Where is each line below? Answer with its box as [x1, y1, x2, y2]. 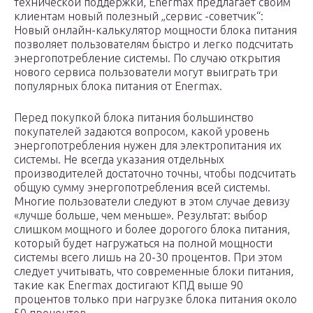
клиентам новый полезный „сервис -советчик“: [14, 10, 263, 23]
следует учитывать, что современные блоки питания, [14, 265, 293, 278]
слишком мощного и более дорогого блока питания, [14, 223, 290, 236]
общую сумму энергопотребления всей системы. [14, 181, 270, 194]
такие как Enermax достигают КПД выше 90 [14, 279, 243, 292]
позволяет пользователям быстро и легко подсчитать [14, 38, 293, 51]
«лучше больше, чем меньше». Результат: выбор [14, 209, 268, 222]
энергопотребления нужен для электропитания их [14, 139, 282, 152]
